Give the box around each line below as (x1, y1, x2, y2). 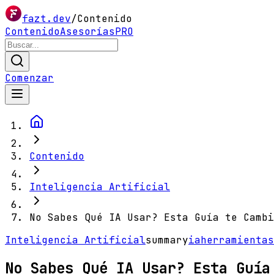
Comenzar (5, 72, 54, 84)
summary (146, 234, 188, 246)
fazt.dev (22, 12, 71, 25)
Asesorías (60, 25, 115, 38)
